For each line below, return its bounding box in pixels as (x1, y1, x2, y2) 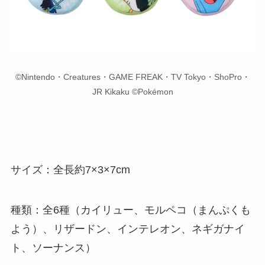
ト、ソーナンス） (10, 242, 96, 254)
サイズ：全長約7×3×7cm (10, 164, 130, 176)
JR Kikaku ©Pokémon (92, 86, 173, 96)
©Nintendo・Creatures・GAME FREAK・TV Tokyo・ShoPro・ (15, 72, 250, 82)
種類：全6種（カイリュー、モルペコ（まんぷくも (10, 204, 251, 216)
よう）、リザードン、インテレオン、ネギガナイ (10, 223, 245, 235)
